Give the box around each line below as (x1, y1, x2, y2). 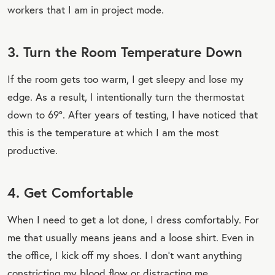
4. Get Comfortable (7, 182, 133, 201)
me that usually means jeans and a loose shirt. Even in (7, 230, 254, 244)
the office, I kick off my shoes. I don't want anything (7, 247, 242, 262)
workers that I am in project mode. (7, 2, 164, 17)
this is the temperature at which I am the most (7, 125, 219, 139)
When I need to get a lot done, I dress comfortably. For (7, 212, 259, 227)
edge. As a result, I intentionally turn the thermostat (7, 89, 244, 104)
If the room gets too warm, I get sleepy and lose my (7, 71, 244, 86)
